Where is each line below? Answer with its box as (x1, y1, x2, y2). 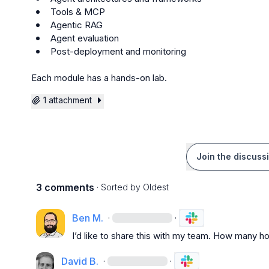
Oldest (143, 182, 169, 192)
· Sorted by (97, 182, 141, 192)
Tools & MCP (50, 6, 105, 17)
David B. (61, 255, 98, 267)
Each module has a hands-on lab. (31, 72, 167, 83)
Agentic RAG (50, 19, 103, 31)
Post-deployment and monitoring (50, 46, 186, 57)
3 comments (36, 181, 94, 193)
